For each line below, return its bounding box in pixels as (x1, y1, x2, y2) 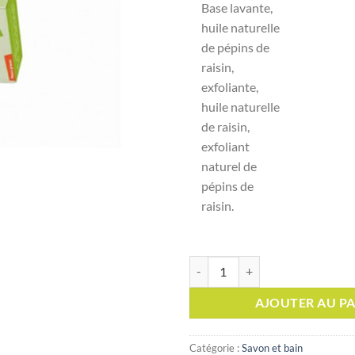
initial (284, 3, 336, 27)
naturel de (201, 158, 257, 174)
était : (284, 22, 334, 46)
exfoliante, (201, 78, 258, 94)
